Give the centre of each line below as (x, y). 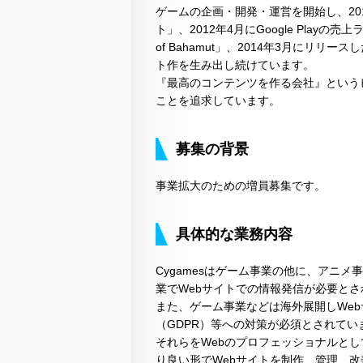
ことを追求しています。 (218, 101)
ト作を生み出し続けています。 (235, 65)
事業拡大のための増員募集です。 (241, 186)
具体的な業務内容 (234, 235)
